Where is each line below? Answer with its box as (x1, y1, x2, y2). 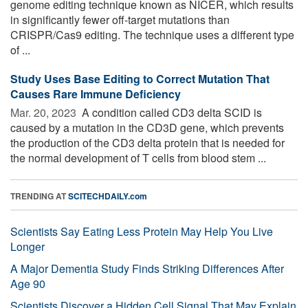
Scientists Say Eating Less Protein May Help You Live (10, 223, 273, 239)
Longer (10, 238, 45, 254)
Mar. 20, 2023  (10, 104, 79, 120)
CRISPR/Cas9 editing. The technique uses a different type (10, 26, 294, 43)
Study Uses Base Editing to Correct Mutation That (10, 70, 269, 87)
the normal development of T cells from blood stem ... (10, 149, 266, 166)
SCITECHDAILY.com (68, 189, 147, 202)
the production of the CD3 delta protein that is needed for (10, 134, 285, 151)
